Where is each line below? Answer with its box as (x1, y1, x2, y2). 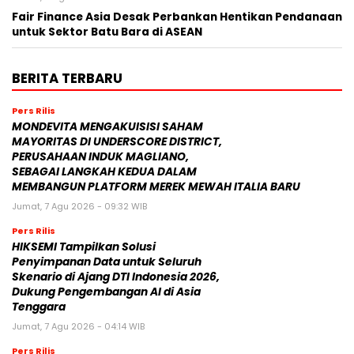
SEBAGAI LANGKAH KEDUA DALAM (12, 164, 197, 180)
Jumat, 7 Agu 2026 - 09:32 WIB (12, 200, 147, 213)
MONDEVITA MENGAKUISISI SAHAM (12, 119, 203, 135)
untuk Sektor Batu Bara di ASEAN (12, 24, 202, 40)
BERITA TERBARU (12, 69, 122, 88)
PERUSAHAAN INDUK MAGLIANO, (12, 149, 189, 165)
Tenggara (12, 299, 66, 315)
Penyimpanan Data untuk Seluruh (12, 254, 201, 270)
